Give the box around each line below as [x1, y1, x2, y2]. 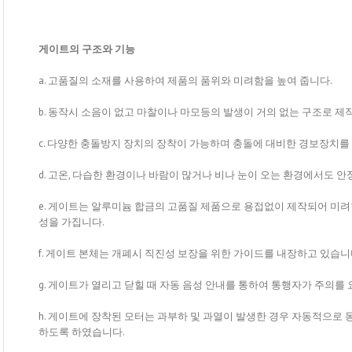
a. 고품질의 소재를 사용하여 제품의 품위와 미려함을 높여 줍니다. [38, 73, 332, 87]
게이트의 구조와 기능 [38, 42, 135, 56]
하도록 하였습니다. [38, 324, 125, 339]
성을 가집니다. [38, 214, 104, 229]
